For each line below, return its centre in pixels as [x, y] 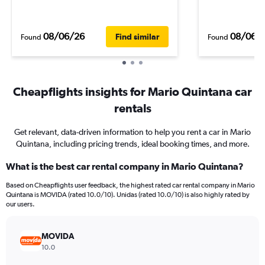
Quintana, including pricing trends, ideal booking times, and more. [132, 144]
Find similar [137, 36]
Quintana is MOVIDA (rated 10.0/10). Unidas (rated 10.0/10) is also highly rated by [128, 195]
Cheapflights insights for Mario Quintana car [132, 91]
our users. [20, 204]
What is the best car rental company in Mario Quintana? [125, 166]
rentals [132, 108]
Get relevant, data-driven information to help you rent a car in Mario [132, 132]
